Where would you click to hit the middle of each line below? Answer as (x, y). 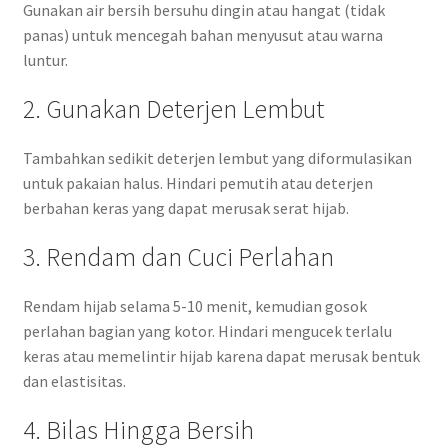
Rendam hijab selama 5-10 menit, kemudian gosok (194, 306)
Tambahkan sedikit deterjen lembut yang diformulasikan (217, 158)
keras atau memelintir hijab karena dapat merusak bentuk (221, 356)
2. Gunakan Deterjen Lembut (173, 109)
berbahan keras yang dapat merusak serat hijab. (185, 208)
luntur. (45, 60)
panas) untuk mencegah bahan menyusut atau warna (202, 35)
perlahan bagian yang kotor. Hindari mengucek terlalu (207, 331)
